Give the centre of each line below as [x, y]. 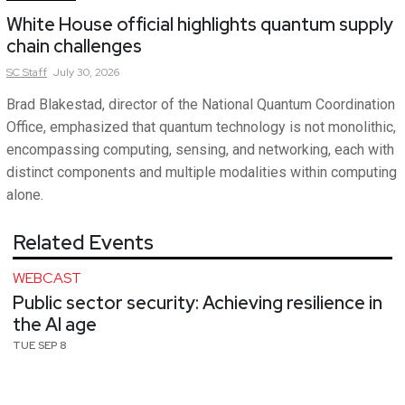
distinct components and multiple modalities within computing [202, 173]
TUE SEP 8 [40, 346]
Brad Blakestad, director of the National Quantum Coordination [201, 105]
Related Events [83, 243]
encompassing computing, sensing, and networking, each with [200, 150]
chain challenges [74, 47]
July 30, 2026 [86, 73]
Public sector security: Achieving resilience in [198, 303]
